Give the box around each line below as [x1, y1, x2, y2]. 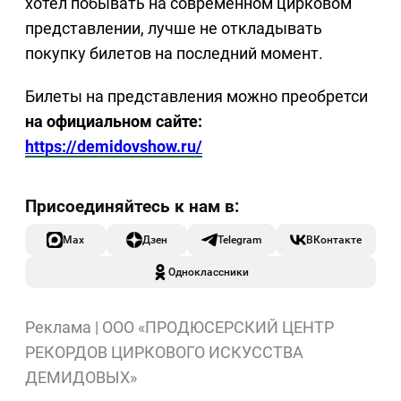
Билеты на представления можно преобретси [25, 86, 368, 106]
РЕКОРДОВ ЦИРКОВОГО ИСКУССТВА [25, 342, 303, 362]
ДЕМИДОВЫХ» [25, 367, 137, 387]
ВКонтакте [306, 232, 362, 246]
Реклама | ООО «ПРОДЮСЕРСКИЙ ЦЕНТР [25, 317, 334, 337]
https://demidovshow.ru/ [25, 136, 202, 156]
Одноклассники [168, 264, 249, 278]
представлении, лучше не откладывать [25, 18, 322, 38]
